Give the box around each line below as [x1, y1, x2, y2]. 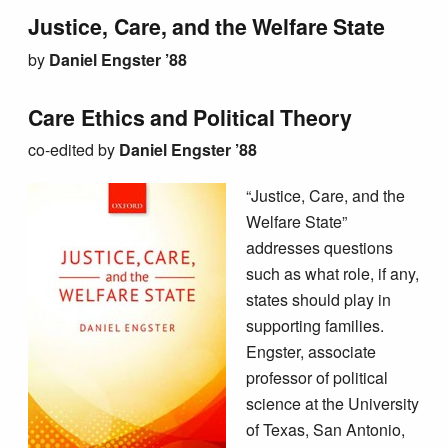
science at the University [245, 391, 419, 415]
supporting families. [245, 313, 384, 337]
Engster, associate [245, 339, 376, 363]
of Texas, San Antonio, [245, 417, 405, 441]
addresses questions [245, 235, 393, 259]
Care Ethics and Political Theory [28, 101, 352, 133]
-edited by [45, 138, 116, 162]
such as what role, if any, [245, 261, 419, 285]
